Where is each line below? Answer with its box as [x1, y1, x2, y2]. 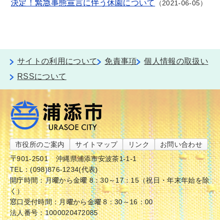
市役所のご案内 [15, 140, 65, 148]
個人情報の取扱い [144, 57, 209, 65]
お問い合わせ [160, 140, 203, 148]
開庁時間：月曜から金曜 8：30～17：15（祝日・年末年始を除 [10, 176, 210, 184]
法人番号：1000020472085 [10, 209, 98, 217]
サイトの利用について [17, 57, 98, 65]
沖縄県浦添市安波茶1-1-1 [55, 155, 137, 163]
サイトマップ [75, 140, 118, 148]
